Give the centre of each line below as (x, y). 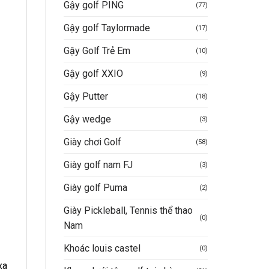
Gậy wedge (87, 119)
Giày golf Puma (95, 187)
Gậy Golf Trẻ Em (97, 50)
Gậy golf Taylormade (107, 28)
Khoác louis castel (102, 248)
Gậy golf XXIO (93, 73)
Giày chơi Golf (92, 142)
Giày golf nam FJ (98, 165)
